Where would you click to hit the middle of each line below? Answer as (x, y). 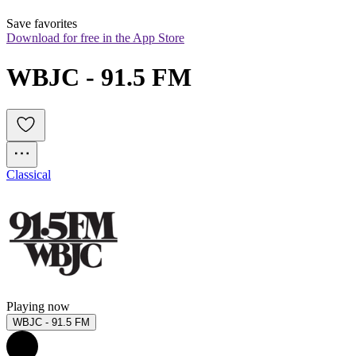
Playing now (38, 307)
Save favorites (42, 24)
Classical (29, 175)
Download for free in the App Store (95, 38)
